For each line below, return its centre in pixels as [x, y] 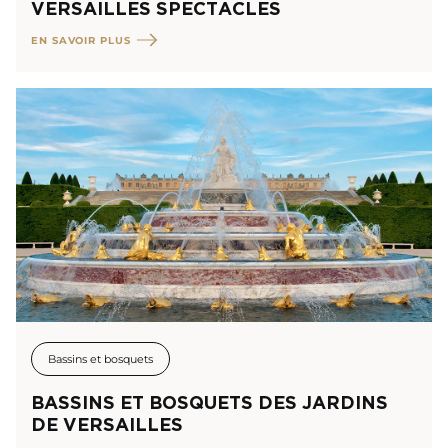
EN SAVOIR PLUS [81, 40]
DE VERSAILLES [107, 424]
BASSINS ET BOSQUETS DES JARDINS [209, 402]
